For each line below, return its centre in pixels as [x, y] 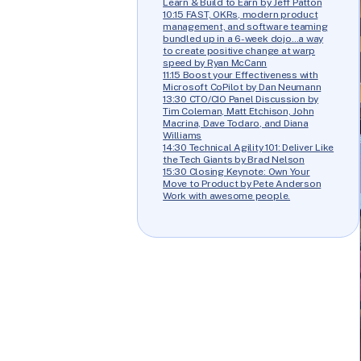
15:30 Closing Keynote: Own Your [237, 172]
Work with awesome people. [227, 196]
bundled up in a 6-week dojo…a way [243, 39]
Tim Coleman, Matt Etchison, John [239, 112]
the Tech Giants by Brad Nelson [234, 160]
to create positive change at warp [239, 51]
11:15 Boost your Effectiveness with [241, 75]
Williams [183, 136]
